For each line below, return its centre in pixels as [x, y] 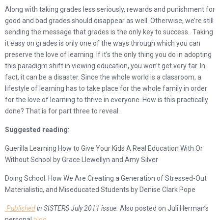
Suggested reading [36, 130]
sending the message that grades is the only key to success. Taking [109, 32]
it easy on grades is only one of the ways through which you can [103, 43]
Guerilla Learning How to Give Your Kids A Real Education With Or [104, 148]
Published [20, 208]
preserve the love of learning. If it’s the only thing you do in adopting [108, 55]
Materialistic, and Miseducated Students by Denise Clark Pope [100, 190]
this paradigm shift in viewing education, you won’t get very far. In [105, 66]
